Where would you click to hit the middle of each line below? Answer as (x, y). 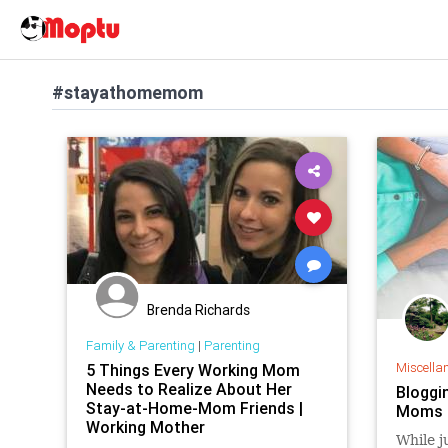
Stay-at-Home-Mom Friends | (194, 407)
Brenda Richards (198, 310)
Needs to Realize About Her (188, 388)
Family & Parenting (140, 345)
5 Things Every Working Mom (192, 369)
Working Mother (145, 426)
